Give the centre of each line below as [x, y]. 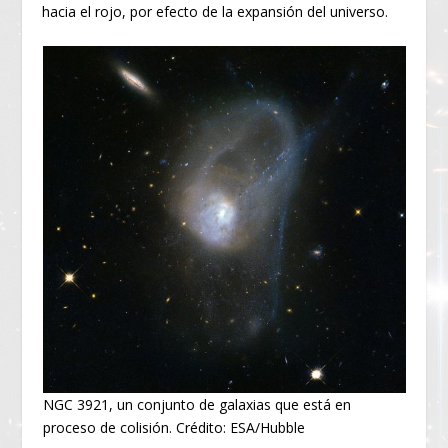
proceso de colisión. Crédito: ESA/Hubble [173, 427]
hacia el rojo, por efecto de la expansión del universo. [215, 12]
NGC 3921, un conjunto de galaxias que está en [196, 404]
